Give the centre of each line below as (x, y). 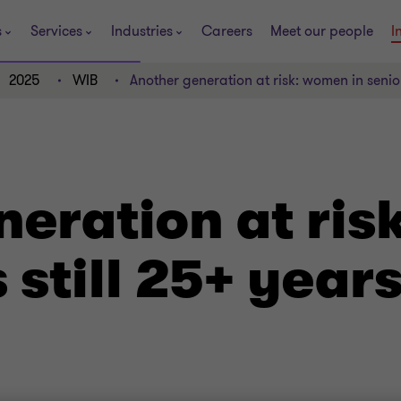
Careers (227, 31)
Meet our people (322, 31)
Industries (142, 31)
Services (56, 31)
